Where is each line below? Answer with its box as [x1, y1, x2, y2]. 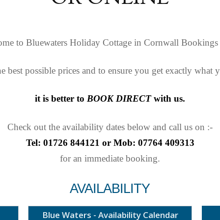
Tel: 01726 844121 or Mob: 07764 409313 [26, 137, 194, 148]
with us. [151, 93, 185, 104]
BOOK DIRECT [87, 93, 151, 104]
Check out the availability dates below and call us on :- [7, 121, 213, 132]
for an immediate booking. [60, 153, 160, 164]
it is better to [35, 93, 87, 104]
